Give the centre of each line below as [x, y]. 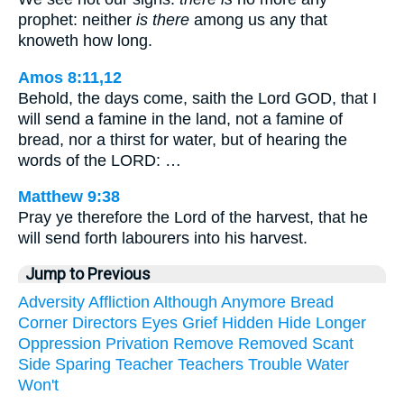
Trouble [275, 364]
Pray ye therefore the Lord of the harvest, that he [193, 218]
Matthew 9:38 [69, 197]
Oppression [60, 343]
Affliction [119, 302]
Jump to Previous [88, 274]
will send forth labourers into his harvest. [163, 239]
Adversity [51, 302]
